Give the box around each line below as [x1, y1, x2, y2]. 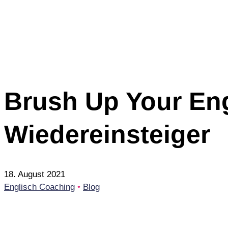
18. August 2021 [4, 169, 65, 180]
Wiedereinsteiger [4, 120, 210, 149]
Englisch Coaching [4, 182, 75, 192]
